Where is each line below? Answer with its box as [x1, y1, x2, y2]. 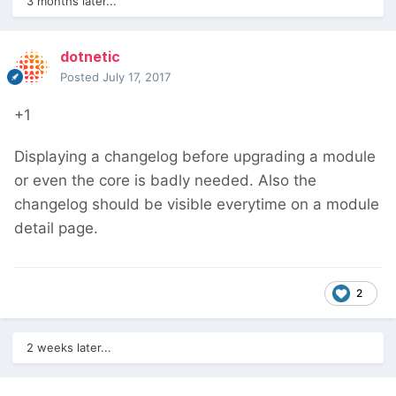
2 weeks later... [27, 340, 111, 355]
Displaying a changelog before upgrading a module [14, 148, 376, 166]
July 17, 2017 [103, 70, 171, 85]
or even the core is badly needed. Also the [14, 171, 316, 190]
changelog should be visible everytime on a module [14, 195, 379, 214]
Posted [60, 70, 103, 85]
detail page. [14, 219, 98, 238]
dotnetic [60, 48, 120, 66]
